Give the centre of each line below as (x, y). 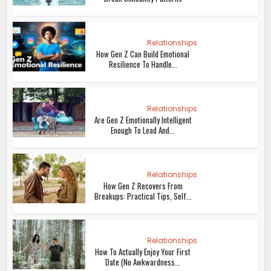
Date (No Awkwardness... (143, 262)
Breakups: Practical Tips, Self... (143, 196)
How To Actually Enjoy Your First (143, 251)
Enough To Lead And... (143, 130)
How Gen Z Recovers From (143, 185)
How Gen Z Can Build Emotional (143, 54)
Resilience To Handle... (143, 64)
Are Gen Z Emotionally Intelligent (143, 119)
